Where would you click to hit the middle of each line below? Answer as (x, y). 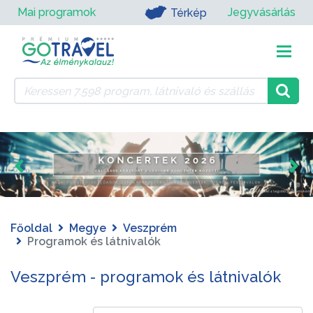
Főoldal (31, 228)
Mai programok (57, 12)
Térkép (188, 13)
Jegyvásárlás (262, 12)
